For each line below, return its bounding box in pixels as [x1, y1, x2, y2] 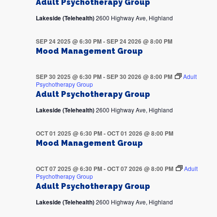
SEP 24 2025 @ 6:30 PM [35, 37, 102, 46]
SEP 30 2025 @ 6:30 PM [35, 72, 102, 81]
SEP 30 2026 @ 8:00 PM [106, 72, 172, 81]
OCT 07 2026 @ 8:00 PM [107, 164, 173, 173]
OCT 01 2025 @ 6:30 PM [35, 129, 102, 138]
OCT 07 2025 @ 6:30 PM [35, 164, 102, 173]
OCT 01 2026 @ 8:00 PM [107, 129, 173, 138]
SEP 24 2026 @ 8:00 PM [106, 37, 172, 46]
